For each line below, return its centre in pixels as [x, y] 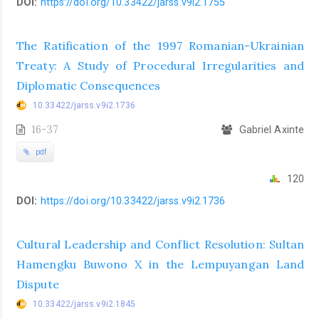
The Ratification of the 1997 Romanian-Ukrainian [160, 45]
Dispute [38, 284]
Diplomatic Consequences [89, 85]
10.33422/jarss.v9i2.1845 [84, 304]
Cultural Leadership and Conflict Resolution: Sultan [160, 244]
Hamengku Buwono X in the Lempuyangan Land [160, 264]
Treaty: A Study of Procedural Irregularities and [160, 65]
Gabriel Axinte [270, 129]
